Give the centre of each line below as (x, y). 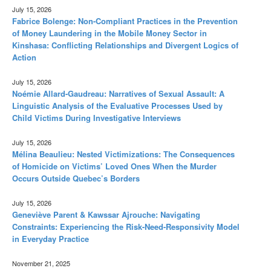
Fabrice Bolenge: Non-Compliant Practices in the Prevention (125, 21)
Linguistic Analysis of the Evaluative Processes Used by (117, 105)
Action (24, 57)
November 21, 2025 (41, 263)
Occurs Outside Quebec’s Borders (76, 178)
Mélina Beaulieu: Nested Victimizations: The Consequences (123, 154)
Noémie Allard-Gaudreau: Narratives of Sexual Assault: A (118, 93)
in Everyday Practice (51, 238)
